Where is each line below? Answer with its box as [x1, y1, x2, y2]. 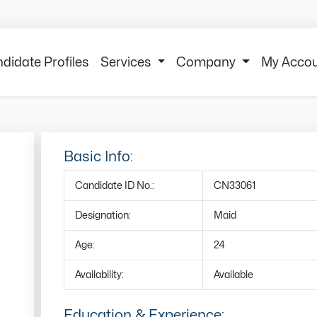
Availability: [75, 270, 124, 279]
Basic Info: [64, 150, 133, 163]
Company [176, 56, 239, 69]
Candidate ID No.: [75, 181, 154, 190]
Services [100, 56, 154, 69]
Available [214, 270, 253, 279]
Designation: [75, 211, 131, 220]
